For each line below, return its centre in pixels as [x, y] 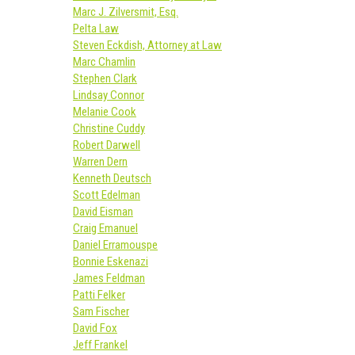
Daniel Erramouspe [115, 245]
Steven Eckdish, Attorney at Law [147, 45]
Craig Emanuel [105, 228]
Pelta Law [96, 29]
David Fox [95, 328]
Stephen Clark [105, 78]
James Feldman [109, 278]
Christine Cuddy [109, 128]
